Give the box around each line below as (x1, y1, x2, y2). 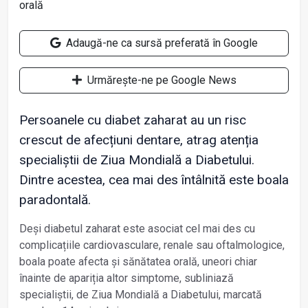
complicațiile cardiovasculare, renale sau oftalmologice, (19, 238, 285, 252)
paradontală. (19, 191, 91, 208)
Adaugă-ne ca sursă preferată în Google (63, 36, 258, 49)
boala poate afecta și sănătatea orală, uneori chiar (19, 254, 257, 268)
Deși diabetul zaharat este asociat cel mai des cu (19, 221, 255, 235)
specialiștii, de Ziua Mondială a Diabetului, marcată (19, 287, 262, 301)
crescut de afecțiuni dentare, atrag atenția (19, 131, 258, 148)
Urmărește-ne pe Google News (84, 73, 236, 87)
